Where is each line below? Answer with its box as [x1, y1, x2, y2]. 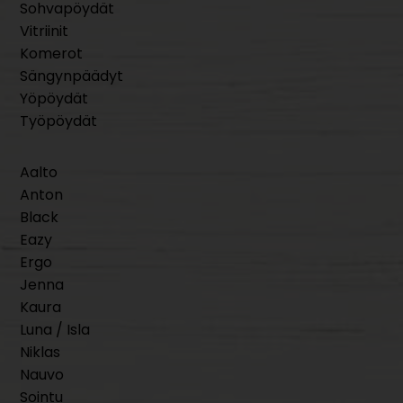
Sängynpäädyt [20, 66, 124, 87]
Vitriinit [20, 21, 69, 42]
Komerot [20, 43, 84, 65]
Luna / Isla [20, 319, 91, 341]
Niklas [20, 342, 61, 363]
